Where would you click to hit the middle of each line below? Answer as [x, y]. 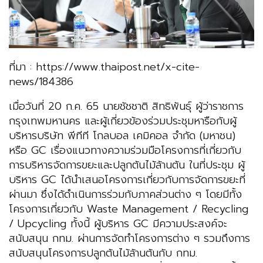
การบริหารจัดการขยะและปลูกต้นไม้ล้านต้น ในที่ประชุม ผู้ [127, 165]
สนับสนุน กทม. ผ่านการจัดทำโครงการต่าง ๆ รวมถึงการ [129, 239]
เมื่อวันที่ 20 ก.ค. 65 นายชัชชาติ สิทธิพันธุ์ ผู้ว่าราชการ [126, 107]
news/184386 [41, 82]
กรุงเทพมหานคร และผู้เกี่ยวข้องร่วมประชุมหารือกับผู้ [123, 121]
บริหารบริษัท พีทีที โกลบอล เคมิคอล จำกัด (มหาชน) [122, 136]
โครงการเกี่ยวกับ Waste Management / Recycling [129, 209]
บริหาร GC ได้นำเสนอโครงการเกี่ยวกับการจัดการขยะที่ [127, 180]
